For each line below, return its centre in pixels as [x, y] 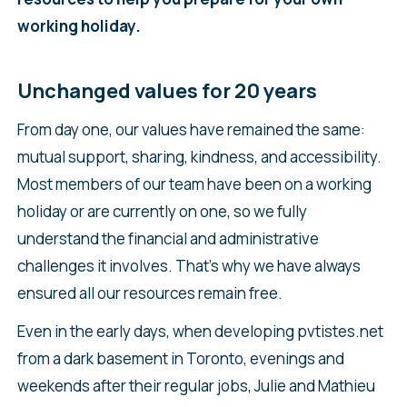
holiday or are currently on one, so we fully [162, 212]
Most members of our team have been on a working [194, 184]
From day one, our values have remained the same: [191, 130]
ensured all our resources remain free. [149, 293]
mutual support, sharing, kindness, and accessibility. [199, 157]
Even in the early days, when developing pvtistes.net [200, 332]
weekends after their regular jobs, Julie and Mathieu [196, 386]
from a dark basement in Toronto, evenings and [180, 359]
